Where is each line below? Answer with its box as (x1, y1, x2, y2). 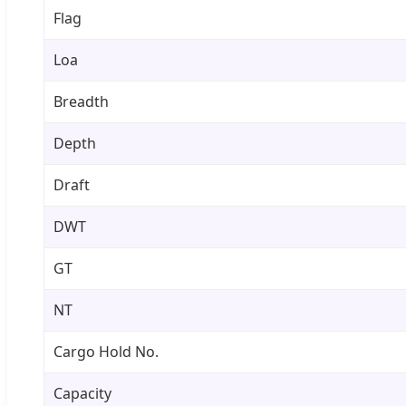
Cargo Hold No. (53, 341, 159, 362)
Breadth (53, 91, 109, 111)
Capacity (53, 382, 111, 403)
